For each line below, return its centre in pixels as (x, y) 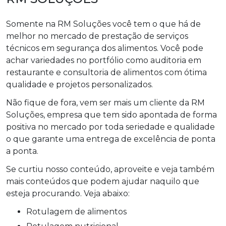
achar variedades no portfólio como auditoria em (104, 60)
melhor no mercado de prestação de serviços (97, 36)
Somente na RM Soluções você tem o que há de (103, 24)
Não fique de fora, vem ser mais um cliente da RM (105, 102)
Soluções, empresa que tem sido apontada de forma (111, 115)
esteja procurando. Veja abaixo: (68, 193)
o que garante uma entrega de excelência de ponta (111, 139)
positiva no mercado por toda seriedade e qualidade (110, 127)
